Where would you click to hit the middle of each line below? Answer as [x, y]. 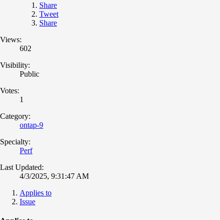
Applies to [36, 192]
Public [29, 74]
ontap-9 [31, 125]
